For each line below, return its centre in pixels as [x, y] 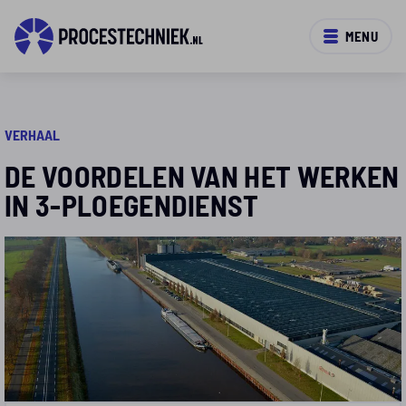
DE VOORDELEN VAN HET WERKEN [202, 175]
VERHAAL [32, 135]
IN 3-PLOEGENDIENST [132, 204]
